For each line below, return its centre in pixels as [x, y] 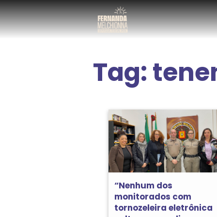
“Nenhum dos [143, 185]
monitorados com [153, 196]
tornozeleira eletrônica [163, 208]
